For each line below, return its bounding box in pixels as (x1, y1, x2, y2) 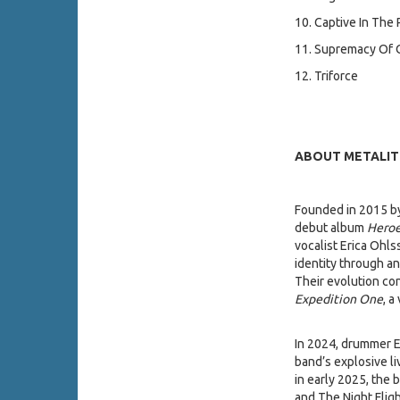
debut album (294, 221, 367, 236)
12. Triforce (294, 69, 358, 84)
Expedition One (294, 292, 383, 307)
